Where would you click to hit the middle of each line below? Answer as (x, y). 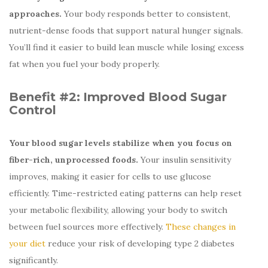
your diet (27, 243)
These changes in (201, 226)
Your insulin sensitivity (185, 159)
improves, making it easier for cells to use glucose (110, 176)
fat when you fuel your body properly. (86, 64)
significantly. (33, 260)
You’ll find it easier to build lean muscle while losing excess (127, 47)
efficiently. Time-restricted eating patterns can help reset (125, 193)
